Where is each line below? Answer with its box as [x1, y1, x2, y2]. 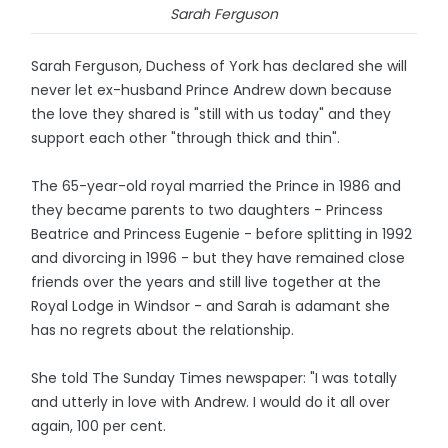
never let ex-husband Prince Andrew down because [31, 80, 393, 101]
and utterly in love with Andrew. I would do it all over [31, 392, 391, 413]
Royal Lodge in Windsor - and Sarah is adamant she [31, 296, 391, 317]
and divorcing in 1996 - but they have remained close [31, 248, 406, 269]
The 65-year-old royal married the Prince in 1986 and [31, 176, 402, 197]
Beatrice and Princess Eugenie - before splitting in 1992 [31, 224, 413, 245]
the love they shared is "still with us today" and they [31, 104, 392, 125]
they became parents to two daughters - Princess [31, 200, 384, 221]
